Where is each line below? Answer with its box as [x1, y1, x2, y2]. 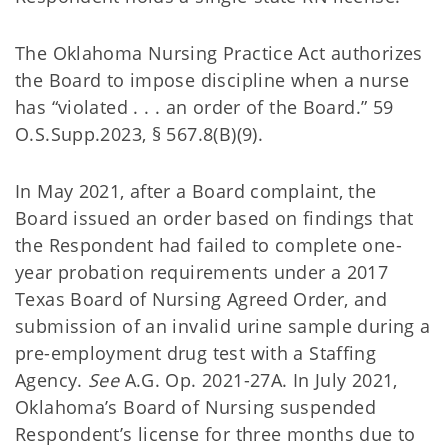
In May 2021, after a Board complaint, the [15, 179, 377, 203]
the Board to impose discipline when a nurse [15, 68, 410, 92]
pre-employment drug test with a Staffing [15, 341, 377, 365]
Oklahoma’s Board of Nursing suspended [15, 395, 377, 419]
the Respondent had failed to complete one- [15, 233, 402, 257]
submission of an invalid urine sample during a [15, 314, 431, 338]
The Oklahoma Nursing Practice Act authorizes [15, 41, 423, 65]
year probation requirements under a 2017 [15, 260, 389, 284]
